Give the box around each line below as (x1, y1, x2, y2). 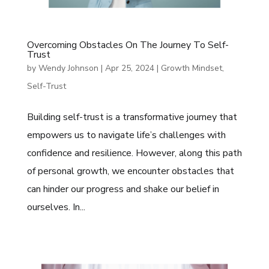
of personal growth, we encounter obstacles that (26, 164, 234, 178)
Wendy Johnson (38, 62, 98, 74)
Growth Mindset (160, 62, 222, 74)
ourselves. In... (26, 200, 85, 214)
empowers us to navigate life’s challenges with (26, 128, 226, 142)
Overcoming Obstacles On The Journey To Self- (26, 38, 229, 52)
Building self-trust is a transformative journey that (26, 110, 237, 124)
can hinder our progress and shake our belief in (26, 182, 219, 196)
